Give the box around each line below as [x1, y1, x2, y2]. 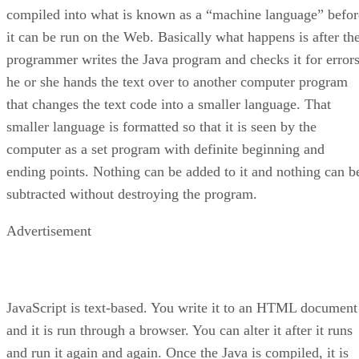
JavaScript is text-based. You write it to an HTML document [6, 300, 357, 317]
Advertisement [6, 223, 91, 240]
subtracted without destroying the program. [6, 186, 257, 203]
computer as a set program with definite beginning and [6, 141, 325, 158]
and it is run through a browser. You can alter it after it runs [6, 322, 353, 339]
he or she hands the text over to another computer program [6, 74, 348, 91]
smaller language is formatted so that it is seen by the [6, 119, 317, 135]
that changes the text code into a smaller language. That [6, 96, 331, 113]
